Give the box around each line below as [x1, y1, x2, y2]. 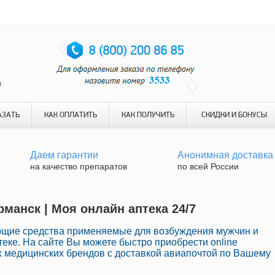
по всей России [177, 161, 239, 171]
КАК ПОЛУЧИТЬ [121, 111, 174, 119]
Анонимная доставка [177, 150, 273, 160]
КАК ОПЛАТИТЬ [44, 111, 97, 119]
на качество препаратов [30, 161, 127, 171]
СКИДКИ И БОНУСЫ [201, 111, 267, 119]
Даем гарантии [30, 150, 98, 160]
